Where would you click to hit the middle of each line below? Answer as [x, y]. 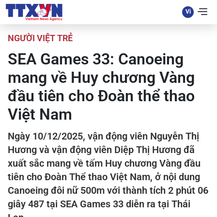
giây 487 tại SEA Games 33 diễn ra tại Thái [99, 204]
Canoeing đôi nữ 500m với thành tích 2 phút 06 [108, 190]
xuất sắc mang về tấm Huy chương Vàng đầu [104, 163]
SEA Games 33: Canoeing [96, 59]
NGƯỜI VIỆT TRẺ [40, 38]
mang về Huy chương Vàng [101, 77]
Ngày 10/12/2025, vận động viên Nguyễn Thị [103, 136]
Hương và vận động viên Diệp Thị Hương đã [101, 150]
